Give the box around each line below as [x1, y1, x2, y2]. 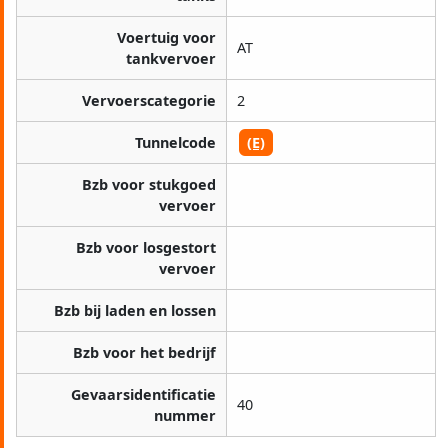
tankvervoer [126, 49, 216, 69]
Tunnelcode [135, 133, 216, 153]
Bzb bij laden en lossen [54, 301, 216, 321]
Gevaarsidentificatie [71, 385, 216, 405]
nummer [154, 406, 216, 426]
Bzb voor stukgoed [82, 175, 216, 195]
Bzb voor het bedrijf [73, 343, 216, 363]
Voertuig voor [117, 28, 216, 48]
